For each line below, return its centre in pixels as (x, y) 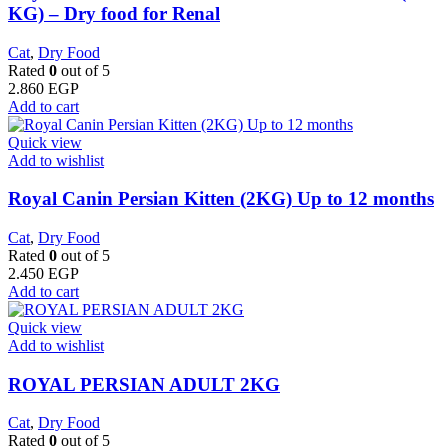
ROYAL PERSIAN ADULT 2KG (144, 384)
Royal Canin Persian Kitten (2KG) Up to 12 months (221, 199)
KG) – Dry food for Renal (114, 13)
